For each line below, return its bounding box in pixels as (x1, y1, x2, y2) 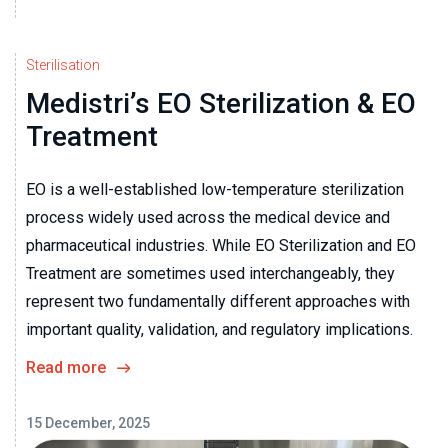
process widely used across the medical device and (26, 207, 390, 227)
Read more (26, 357, 106, 377)
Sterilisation (26, 56, 100, 73)
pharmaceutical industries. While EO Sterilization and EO (26, 235, 416, 255)
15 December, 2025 (26, 414, 150, 431)
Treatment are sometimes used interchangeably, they (26, 263, 395, 283)
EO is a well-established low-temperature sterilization (26, 179, 404, 199)
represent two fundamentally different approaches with (26, 291, 410, 311)
